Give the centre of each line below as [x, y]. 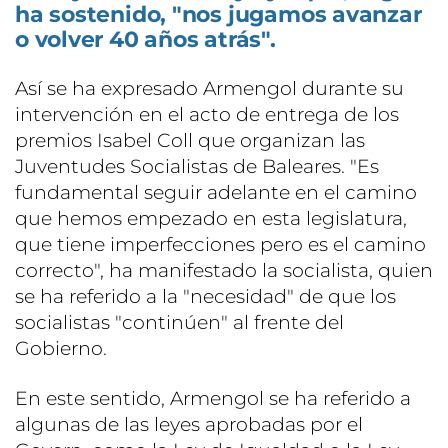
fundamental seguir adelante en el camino [216, 192]
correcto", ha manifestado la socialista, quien [224, 270]
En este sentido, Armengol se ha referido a [213, 398]
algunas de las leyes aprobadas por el [189, 424]
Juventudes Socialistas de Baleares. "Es [197, 166]
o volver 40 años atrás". [145, 39]
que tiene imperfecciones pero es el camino [220, 244]
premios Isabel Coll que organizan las [190, 140]
